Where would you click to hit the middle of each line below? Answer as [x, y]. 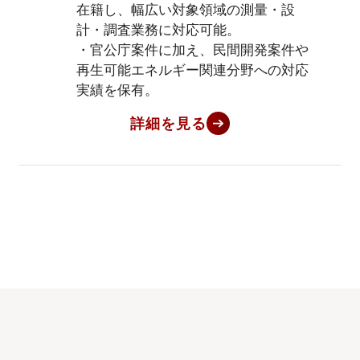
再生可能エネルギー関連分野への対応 [193, 70]
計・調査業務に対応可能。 [159, 30]
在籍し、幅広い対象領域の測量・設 [186, 10]
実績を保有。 [118, 90]
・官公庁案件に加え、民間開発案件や [193, 50]
